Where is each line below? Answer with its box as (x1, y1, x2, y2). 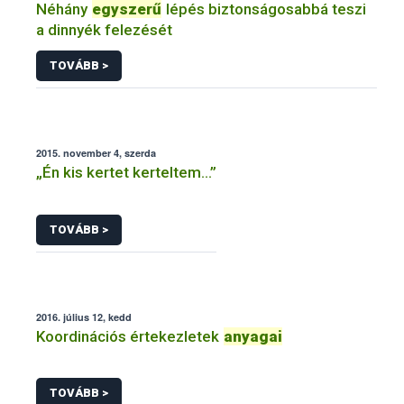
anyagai (224, 326, 282, 345)
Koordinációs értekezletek (36, 326, 223, 345)
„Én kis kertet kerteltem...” (36, 163, 216, 182)
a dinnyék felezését (36, 20, 172, 39)
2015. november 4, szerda (36, 146, 156, 161)
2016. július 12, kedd (36, 309, 132, 324)
